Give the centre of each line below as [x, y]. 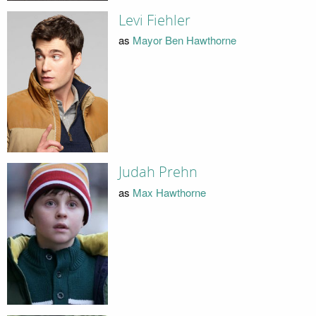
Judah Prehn [158, 172]
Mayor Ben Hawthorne [184, 40]
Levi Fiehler [154, 20]
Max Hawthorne [169, 192]
